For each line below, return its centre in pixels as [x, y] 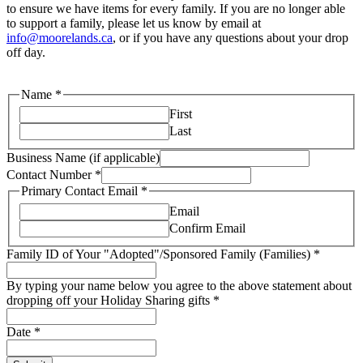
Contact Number [51, 175]
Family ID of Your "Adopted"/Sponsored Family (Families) [160, 254]
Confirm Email [207, 228]
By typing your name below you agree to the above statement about [179, 285]
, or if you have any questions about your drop [231, 37]
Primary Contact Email [81, 191]
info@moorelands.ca [60, 37]
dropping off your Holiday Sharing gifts [110, 300]
